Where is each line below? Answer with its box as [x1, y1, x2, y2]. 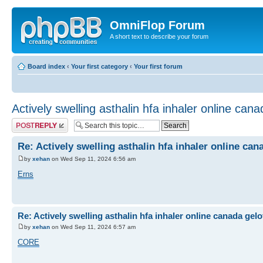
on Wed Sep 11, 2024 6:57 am [50, 224, 136, 230]
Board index [28, 62, 65, 70]
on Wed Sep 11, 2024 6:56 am [50, 155, 136, 162]
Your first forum [134, 62, 183, 70]
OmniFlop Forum [110, 19, 205, 32]
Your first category [71, 62, 128, 70]
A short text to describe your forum [110, 33, 208, 40]
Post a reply [12, 117, 46, 125]
